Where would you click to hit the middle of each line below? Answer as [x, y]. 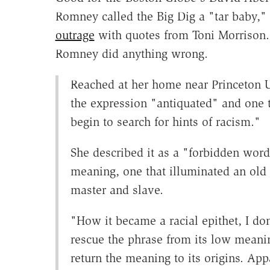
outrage [75, 35]
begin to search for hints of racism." [165, 122]
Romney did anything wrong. [131, 54]
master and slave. [117, 190]
